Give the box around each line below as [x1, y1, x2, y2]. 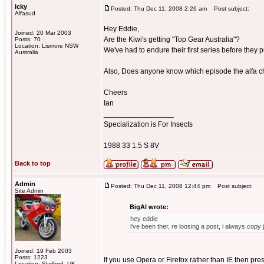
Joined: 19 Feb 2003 [15, 247, 72, 254]
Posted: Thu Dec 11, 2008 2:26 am [111, 5, 207, 12]
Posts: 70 [15, 36, 41, 42]
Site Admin [15, 187, 44, 194]
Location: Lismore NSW [15, 42, 78, 49]
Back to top [15, 160, 51, 167]
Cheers [104, 88, 127, 97]
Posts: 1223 [15, 254, 48, 260]
